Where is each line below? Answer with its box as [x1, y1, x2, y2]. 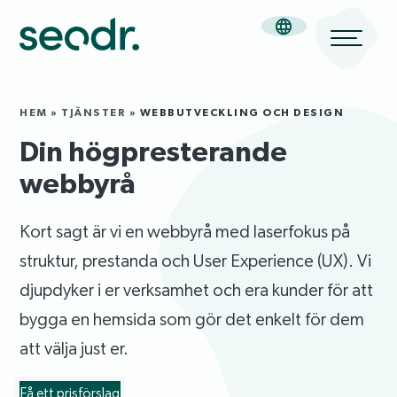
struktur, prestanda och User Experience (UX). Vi [19, 250, 372, 271]
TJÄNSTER [61, 106, 127, 118]
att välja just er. [19, 338, 129, 359]
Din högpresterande [19, 135, 288, 167]
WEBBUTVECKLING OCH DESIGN [139, 106, 345, 118]
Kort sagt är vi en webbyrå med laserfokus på [19, 221, 351, 242]
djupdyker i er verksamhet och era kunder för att [19, 279, 374, 300]
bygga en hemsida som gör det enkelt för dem [19, 308, 365, 330]
